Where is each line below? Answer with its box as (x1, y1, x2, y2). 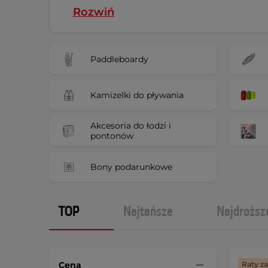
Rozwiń (73, 5, 114, 19)
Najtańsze (123, 203, 173, 221)
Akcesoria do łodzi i (90, 120, 171, 131)
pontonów (90, 130, 133, 141)
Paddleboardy (90, 53, 148, 65)
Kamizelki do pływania (90, 89, 184, 100)
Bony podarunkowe (90, 161, 172, 172)
